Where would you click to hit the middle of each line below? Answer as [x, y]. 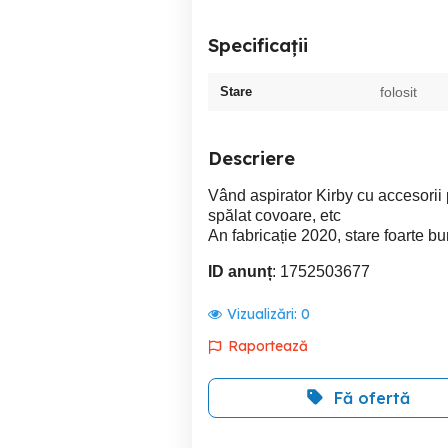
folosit [398, 92]
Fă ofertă [372, 398]
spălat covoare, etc [274, 215]
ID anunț [240, 271]
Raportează [268, 346]
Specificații [258, 45]
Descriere [251, 158]
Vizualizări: [264, 314]
